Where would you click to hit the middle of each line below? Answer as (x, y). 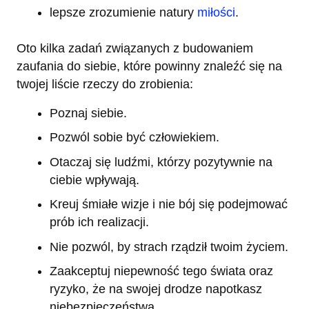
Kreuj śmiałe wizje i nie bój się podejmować (169, 205)
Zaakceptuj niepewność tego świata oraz (161, 271)
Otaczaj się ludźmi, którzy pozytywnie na (161, 162)
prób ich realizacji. (99, 222)
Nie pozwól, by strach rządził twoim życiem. (169, 247)
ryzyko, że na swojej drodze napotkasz (156, 289)
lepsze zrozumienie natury (123, 12)
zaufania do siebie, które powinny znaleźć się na (149, 66)
